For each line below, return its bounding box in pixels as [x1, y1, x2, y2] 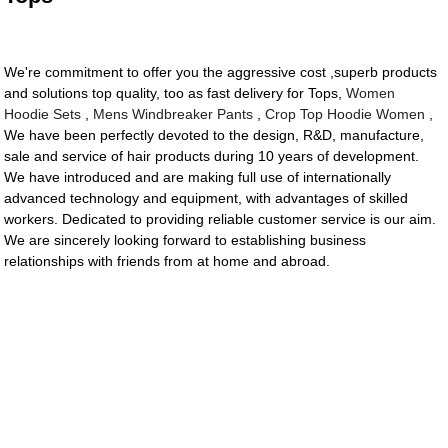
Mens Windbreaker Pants [93, 106, 254, 123]
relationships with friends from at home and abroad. [4, 253, 331, 270]
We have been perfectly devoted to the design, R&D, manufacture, [4, 127, 425, 144]
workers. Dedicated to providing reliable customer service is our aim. [4, 211, 437, 228]
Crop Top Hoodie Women [265, 106, 426, 123]
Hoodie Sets [4, 106, 82, 123]
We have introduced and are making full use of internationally [4, 169, 392, 186]
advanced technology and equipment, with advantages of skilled [4, 190, 409, 207]
